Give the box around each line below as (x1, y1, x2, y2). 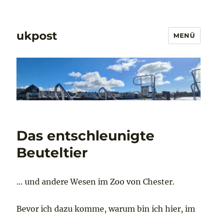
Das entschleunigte (16, 127, 155, 144)
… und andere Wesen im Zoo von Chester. (16, 177, 175, 187)
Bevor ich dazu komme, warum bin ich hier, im (16, 204, 196, 214)
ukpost (16, 29, 58, 43)
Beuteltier (16, 144, 88, 161)
